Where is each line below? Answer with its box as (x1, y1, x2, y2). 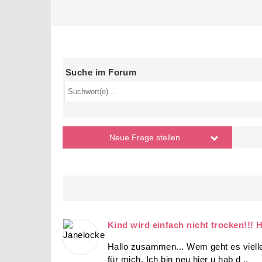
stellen (156, 133, 180, 143)
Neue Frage (109, 133, 156, 143)
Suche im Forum (65, 67, 137, 77)
